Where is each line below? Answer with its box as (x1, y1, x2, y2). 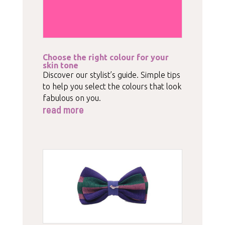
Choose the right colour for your (42, 52, 169, 62)
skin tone (42, 60, 78, 70)
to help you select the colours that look (42, 81, 181, 91)
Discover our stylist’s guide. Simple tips (42, 70, 180, 79)
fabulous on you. (42, 93, 101, 102)
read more (42, 103, 84, 116)
